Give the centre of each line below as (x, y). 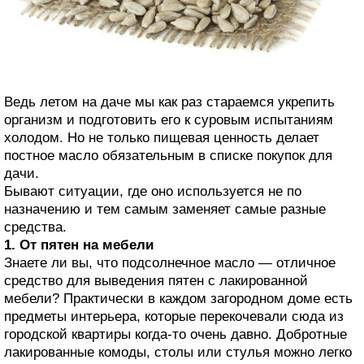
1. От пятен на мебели (79, 245)
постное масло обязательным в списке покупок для (168, 155)
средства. (35, 227)
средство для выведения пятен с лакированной (156, 280)
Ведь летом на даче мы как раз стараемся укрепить (169, 102)
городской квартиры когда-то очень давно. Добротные (175, 334)
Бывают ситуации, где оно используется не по (153, 191)
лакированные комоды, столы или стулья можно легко (178, 352)
